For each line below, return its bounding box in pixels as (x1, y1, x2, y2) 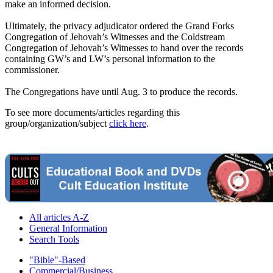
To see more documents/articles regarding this (5, 107, 180, 118)
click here (109, 118, 146, 129)
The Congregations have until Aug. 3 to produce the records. (5, 87, 238, 97)
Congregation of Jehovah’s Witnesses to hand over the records (5, 43, 243, 54)
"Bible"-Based (29, 255, 85, 266)
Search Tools (29, 234, 79, 245)
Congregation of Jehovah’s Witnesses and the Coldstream (5, 32, 225, 43)
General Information (29, 223, 107, 234)
